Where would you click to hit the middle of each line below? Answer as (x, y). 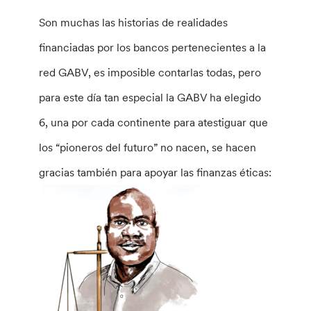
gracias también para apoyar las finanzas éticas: (155, 172)
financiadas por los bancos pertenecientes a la (153, 47)
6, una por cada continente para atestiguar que (154, 122)
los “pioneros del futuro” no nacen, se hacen (148, 147)
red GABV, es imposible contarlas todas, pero (150, 72)
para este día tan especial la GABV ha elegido (150, 97)
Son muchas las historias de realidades (134, 22)
